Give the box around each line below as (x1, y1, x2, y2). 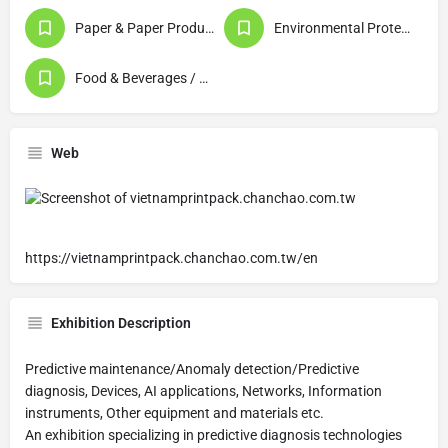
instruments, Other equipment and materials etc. (25, 404, 324, 421)
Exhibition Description (51, 314, 191, 331)
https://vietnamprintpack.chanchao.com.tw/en (25, 249, 318, 266)
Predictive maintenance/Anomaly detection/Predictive (25, 360, 359, 377)
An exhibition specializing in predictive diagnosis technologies (25, 426, 402, 443)
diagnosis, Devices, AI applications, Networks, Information (25, 382, 382, 399)
